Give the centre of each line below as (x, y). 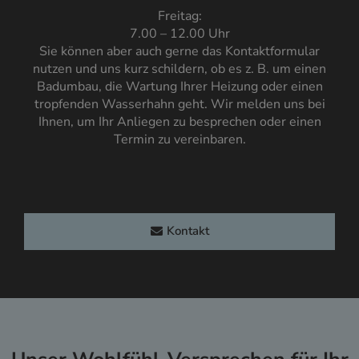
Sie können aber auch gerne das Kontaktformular (179, 52)
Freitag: (179, 16)
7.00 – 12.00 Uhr (179, 34)
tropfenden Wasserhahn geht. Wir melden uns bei (179, 105)
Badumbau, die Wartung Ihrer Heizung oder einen (179, 87)
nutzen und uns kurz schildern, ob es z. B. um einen (179, 69)
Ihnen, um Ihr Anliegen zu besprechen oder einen (179, 122)
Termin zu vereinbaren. (179, 140)
